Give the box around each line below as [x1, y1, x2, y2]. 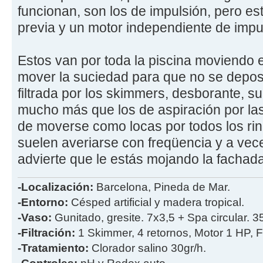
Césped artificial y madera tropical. [68, 195, 244, 208]
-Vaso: [18, 211, 55, 224]
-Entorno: [18, 195, 68, 208]
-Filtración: [18, 226, 78, 239]
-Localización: [18, 180, 93, 193]
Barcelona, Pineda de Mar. [93, 180, 230, 193]
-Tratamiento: [18, 241, 92, 254]
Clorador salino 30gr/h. [92, 241, 206, 254]
